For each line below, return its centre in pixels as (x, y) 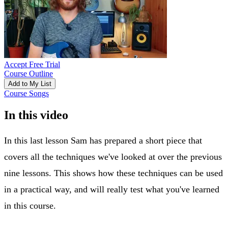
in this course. (30, 205)
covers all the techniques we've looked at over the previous (113, 156)
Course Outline (28, 73)
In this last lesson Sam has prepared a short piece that (103, 140)
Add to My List (30, 83)
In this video (36, 115)
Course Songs (26, 93)
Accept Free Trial (32, 64)
